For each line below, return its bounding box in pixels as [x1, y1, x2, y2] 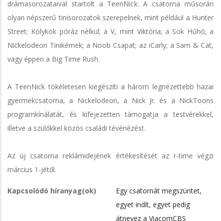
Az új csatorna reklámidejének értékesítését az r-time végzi [7, 150, 214, 160]
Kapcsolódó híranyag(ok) [7, 185, 96, 195]
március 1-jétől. [7, 164, 56, 174]
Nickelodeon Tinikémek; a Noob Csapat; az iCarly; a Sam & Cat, [7, 40, 214, 50]
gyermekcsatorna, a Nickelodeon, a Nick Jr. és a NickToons [7, 95, 214, 105]
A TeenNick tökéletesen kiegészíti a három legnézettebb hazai [7, 81, 214, 91]
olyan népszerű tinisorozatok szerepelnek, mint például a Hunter [7, 12, 214, 22]
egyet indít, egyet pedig [116, 199, 190, 209]
